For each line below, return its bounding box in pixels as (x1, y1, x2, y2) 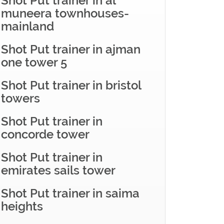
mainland (1, 19, 54, 33)
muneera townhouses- (1, 6, 129, 20)
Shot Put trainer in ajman (1, 42, 140, 56)
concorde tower (1, 127, 89, 141)
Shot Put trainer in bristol (1, 78, 141, 92)
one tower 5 (1, 55, 67, 69)
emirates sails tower (1, 163, 115, 177)
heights (1, 199, 43, 213)
